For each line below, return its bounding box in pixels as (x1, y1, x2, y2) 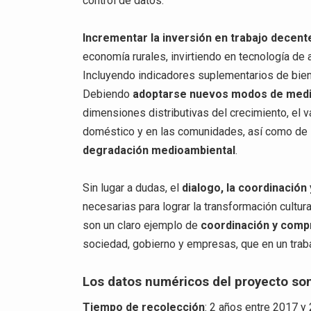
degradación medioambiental (83, 144, 236, 158)
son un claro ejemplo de (83, 219, 201, 233)
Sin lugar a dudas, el (83, 181, 183, 195)
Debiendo (83, 87, 133, 101)
